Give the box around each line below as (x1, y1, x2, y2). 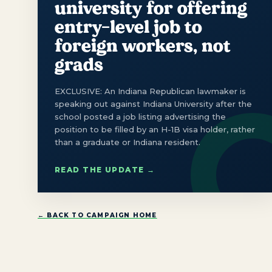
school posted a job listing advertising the (55, 111, 226, 121)
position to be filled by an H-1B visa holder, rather (55, 124, 255, 134)
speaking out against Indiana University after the (55, 98, 252, 109)
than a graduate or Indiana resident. (55, 137, 200, 147)
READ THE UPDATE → (55, 165, 155, 174)
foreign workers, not (55, 33, 231, 57)
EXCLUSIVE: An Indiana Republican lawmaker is (55, 86, 246, 96)
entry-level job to (55, 15, 202, 38)
